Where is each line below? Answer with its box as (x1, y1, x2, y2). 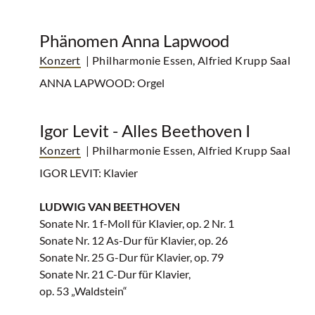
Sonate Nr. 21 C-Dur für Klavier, (39, 267, 191, 281)
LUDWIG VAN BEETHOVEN (39, 200, 180, 213)
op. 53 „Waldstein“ (39, 284, 127, 297)
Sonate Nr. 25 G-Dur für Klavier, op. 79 (39, 250, 224, 264)
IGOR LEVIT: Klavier (39, 166, 138, 179)
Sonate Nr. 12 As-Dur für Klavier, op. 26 (39, 233, 228, 247)
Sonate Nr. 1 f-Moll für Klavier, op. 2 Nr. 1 (39, 217, 234, 230)
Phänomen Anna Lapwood (39, 30, 229, 51)
